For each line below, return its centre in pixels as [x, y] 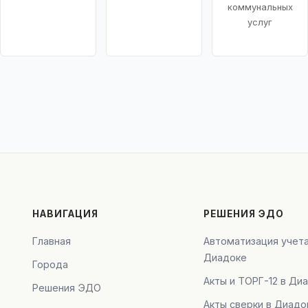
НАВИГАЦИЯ [65, 214]
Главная [51, 241]
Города [50, 265]
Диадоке [225, 258]
